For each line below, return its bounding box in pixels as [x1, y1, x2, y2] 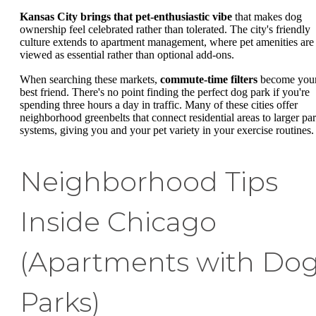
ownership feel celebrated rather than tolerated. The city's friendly [20, 23, 310, 35]
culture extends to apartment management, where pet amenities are [20, 35, 314, 48]
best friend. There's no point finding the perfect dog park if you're [20, 86, 310, 99]
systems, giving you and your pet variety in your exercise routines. [20, 124, 314, 137]
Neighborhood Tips [20, 165, 278, 199]
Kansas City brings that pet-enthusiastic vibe [20, 10, 232, 23]
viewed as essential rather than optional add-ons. [20, 48, 234, 61]
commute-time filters [160, 73, 257, 86]
